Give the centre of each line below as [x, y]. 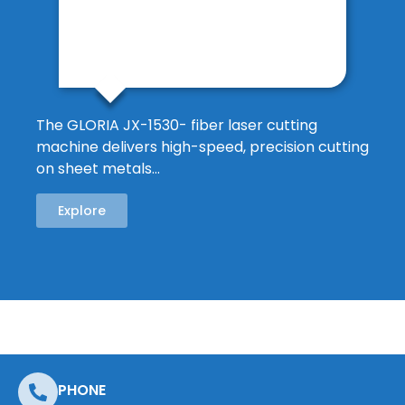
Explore [82, 210]
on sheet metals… [98, 169]
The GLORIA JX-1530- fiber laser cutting [177, 126]
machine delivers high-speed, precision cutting [202, 147]
